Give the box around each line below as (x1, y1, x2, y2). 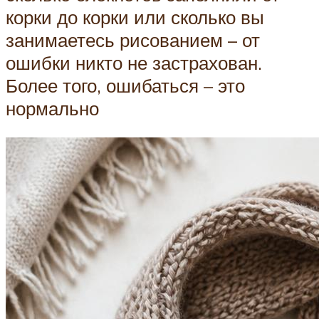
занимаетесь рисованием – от (6, 28, 260, 51)
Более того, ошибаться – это (6, 73, 245, 97)
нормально (6, 96, 99, 120)
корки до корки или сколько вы (6, 5, 264, 28)
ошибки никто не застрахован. (6, 51, 262, 74)
